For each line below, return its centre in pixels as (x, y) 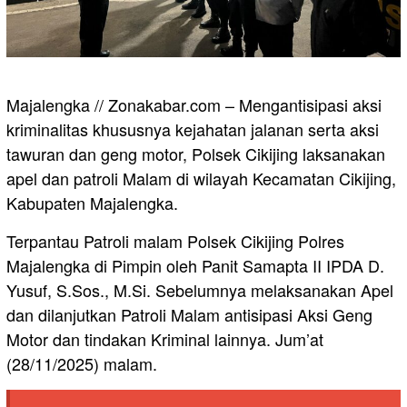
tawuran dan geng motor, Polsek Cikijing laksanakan (196, 154)
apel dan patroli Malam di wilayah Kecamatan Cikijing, (201, 179)
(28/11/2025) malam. (82, 364)
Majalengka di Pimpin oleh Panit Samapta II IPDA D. (195, 266)
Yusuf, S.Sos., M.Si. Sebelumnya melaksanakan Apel (200, 290)
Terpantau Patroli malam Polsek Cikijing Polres (175, 241)
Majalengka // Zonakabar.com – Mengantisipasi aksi (194, 105)
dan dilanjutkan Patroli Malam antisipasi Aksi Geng (189, 315)
